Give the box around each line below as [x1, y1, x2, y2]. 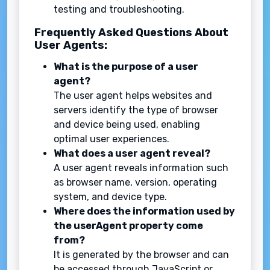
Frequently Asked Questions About [34, 26, 228, 40]
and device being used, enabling [54, 119, 200, 131]
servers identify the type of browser [54, 104, 218, 116]
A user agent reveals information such [54, 162, 228, 174]
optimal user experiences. [54, 133, 169, 145]
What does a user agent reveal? [54, 148, 210, 160]
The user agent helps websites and [54, 90, 212, 102]
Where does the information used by [54, 206, 235, 218]
